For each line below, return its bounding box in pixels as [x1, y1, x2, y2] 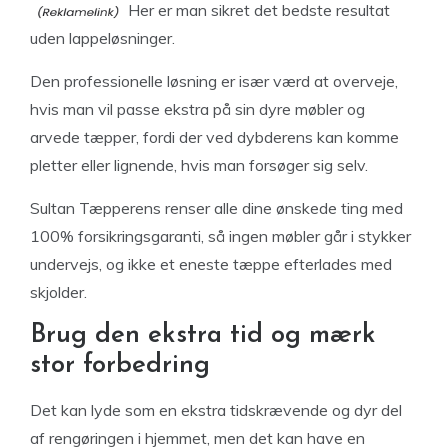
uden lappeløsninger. [30, 28, 175, 48]
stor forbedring [30, 352, 210, 379]
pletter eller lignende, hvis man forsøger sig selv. [30, 155, 368, 175]
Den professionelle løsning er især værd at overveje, [30, 71, 398, 91]
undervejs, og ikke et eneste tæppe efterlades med [30, 254, 392, 274]
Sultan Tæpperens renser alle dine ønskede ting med [30, 198, 403, 218]
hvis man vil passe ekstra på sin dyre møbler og [30, 99, 365, 119]
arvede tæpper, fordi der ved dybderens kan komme [30, 127, 399, 147]
